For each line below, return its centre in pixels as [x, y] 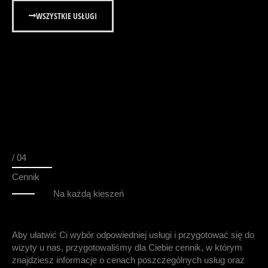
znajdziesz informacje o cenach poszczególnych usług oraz [128, 261]
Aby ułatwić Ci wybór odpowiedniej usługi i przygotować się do [133, 235]
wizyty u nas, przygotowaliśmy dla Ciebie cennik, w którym [127, 248]
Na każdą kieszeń [89, 194]
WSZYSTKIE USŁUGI [66, 16]
